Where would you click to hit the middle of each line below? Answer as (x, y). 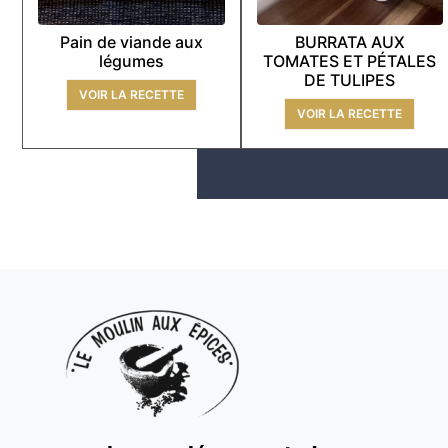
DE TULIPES (350, 80)
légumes (132, 61)
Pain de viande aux (132, 42)
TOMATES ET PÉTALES (350, 61)
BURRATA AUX (349, 42)
